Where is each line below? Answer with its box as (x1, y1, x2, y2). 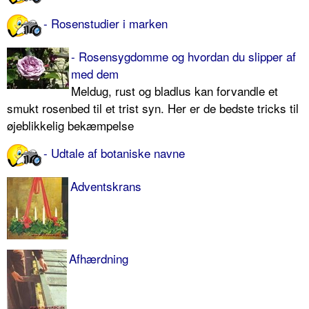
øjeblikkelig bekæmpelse (7, 116, 134, 134)
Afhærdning (69, 249, 128, 267)
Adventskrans (70, 177, 141, 195)
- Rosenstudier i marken (43, 14, 168, 32)
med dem (71, 64, 119, 82)
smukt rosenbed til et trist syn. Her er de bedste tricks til (7, 99, 299, 117)
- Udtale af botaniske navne (43, 143, 185, 161)
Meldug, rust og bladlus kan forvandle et (71, 81, 278, 99)
